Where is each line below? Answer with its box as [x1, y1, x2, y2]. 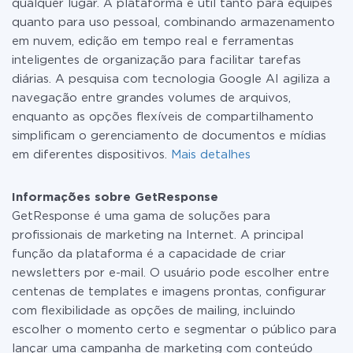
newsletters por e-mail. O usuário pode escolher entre [12, 268, 329, 278]
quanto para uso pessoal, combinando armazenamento [12, 17, 335, 28]
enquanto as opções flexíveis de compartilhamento [12, 112, 314, 122]
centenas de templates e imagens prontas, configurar [12, 287, 326, 297]
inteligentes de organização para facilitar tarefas [12, 55, 301, 65]
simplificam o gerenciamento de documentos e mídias [12, 131, 326, 141]
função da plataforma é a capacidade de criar [12, 249, 286, 259]
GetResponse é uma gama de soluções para [12, 211, 270, 221]
